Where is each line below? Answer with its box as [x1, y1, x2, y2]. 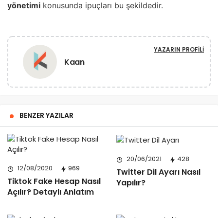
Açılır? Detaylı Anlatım [7, 186, 94, 198]
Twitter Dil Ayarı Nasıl [116, 166, 200, 178]
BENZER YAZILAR [19, 110, 73, 121]
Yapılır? [116, 177, 145, 188]
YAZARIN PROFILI [154, 45, 204, 54]
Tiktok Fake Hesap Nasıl [7, 176, 101, 187]
